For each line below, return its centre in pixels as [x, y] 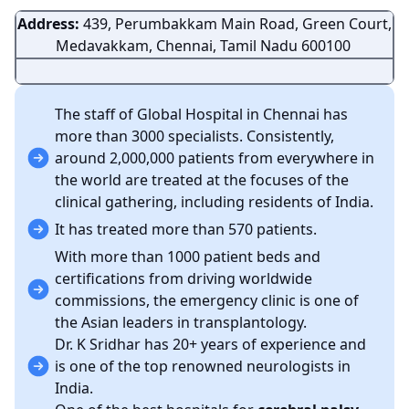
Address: [50, 24]
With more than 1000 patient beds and [188, 257]
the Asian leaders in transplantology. [181, 322]
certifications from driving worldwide [184, 278]
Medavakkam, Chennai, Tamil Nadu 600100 [204, 46]
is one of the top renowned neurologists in [203, 366]
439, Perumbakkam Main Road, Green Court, [237, 24]
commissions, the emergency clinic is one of [207, 300]
